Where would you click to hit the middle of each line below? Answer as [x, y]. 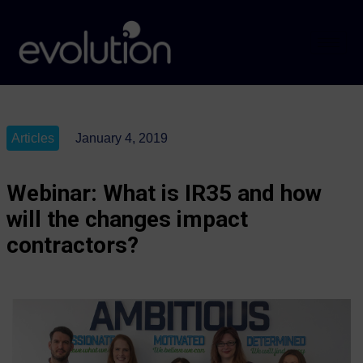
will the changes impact [127, 219]
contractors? [72, 245]
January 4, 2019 [121, 138]
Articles [32, 138]
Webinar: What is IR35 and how [164, 193]
